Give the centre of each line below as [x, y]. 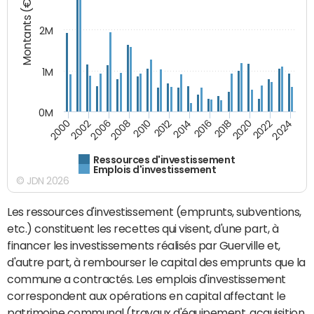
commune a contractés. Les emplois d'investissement [146, 279]
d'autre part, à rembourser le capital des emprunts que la [156, 262]
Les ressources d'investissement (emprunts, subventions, [154, 211]
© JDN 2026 [43, 180]
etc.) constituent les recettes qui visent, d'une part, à [143, 228]
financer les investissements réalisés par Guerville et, [144, 245]
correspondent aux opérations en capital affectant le [146, 295]
